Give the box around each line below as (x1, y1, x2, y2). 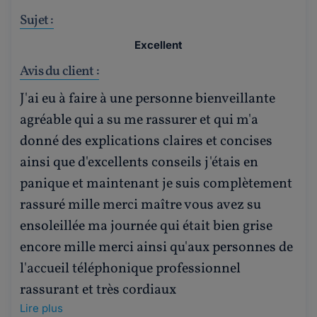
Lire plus (20, 301, 63, 315)
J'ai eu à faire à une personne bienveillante (20, 88, 275, 109)
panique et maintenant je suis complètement (20, 173, 292, 194)
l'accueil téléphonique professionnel (20, 258, 241, 279)
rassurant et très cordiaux (20, 279, 176, 300)
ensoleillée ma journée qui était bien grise (20, 216, 272, 236)
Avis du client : (20, 62, 99, 81)
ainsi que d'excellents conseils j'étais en (20, 152, 258, 173)
